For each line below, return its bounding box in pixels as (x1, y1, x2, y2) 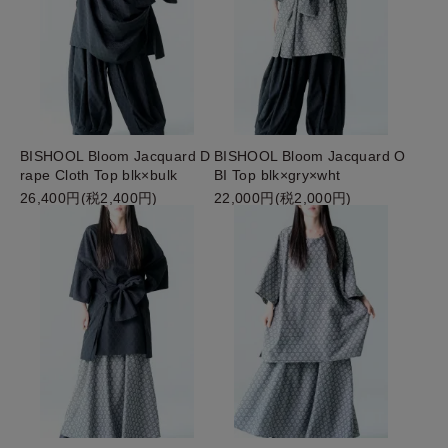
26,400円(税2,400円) (20, 189, 158, 206)
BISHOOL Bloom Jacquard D (20, 147, 211, 164)
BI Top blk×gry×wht (214, 166, 341, 183)
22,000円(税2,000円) (214, 189, 352, 206)
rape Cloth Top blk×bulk (20, 166, 178, 183)
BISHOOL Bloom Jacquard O (214, 147, 406, 164)
